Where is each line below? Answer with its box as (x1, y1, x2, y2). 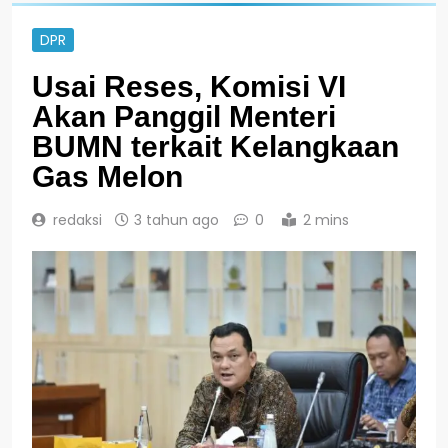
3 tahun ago (134, 209, 219, 230)
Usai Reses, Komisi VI (32, 69, 346, 103)
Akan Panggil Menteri (32, 99, 336, 133)
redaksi (53, 209, 102, 230)
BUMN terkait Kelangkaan (32, 129, 399, 163)
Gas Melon (32, 159, 183, 193)
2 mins (303, 209, 349, 230)
